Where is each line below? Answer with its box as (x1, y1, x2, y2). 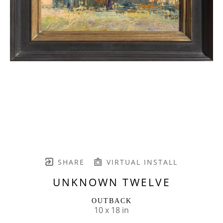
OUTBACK (91, 197, 132, 205)
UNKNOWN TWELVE (52, 175, 171, 189)
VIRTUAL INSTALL (103, 157, 178, 167)
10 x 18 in (94, 204, 129, 216)
